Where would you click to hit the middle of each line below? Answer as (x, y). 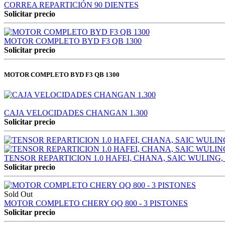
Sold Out (18, 194)
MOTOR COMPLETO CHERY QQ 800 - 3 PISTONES (96, 203)
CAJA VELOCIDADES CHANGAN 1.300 (76, 113)
